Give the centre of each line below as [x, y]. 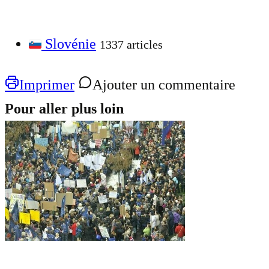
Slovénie [71, 44]
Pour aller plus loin [64, 108]
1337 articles [131, 44]
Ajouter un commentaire [164, 84]
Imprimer [47, 84]
